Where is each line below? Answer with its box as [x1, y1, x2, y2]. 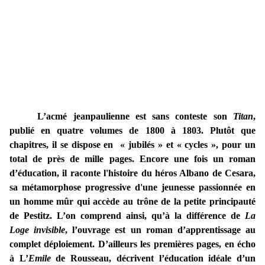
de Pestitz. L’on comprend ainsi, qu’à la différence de [9, 211, 245, 221]
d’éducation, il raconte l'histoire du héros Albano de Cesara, [9, 168, 256, 179]
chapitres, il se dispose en [9, 140, 117, 150]
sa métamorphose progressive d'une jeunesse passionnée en [9, 182, 256, 193]
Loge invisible [9, 225, 66, 235]
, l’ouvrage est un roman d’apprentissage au [65, 225, 256, 235]
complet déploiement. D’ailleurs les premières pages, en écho [9, 239, 256, 250]
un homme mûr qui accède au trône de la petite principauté [9, 196, 256, 207]
